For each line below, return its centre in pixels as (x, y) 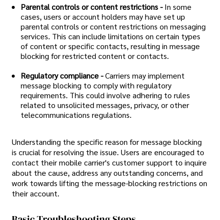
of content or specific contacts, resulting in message (110, 46)
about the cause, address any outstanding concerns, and (107, 173)
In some (178, 7)
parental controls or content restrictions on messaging (113, 27)
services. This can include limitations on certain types (110, 36)
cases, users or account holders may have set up (103, 17)
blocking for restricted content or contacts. (95, 56)
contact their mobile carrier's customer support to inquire (109, 163)
